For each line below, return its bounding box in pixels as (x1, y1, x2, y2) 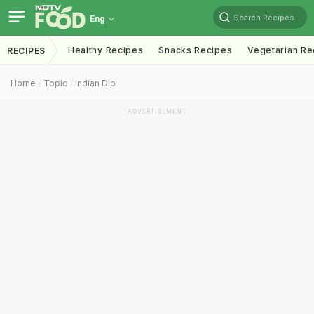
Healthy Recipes (67, 45, 144, 55)
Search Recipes (233, 12, 294, 22)
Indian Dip (75, 78, 116, 88)
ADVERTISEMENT (128, 108, 186, 115)
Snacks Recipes (158, 45, 233, 55)
